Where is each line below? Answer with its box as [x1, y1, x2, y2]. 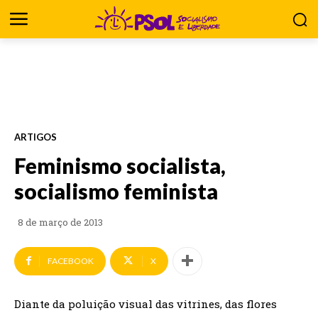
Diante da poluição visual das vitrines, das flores [14, 296, 277, 311]
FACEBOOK [48, 255, 94, 266]
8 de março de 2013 [18, 216, 103, 229]
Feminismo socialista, [14, 152, 226, 178]
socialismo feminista [14, 177, 218, 204]
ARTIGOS [14, 131, 57, 143]
